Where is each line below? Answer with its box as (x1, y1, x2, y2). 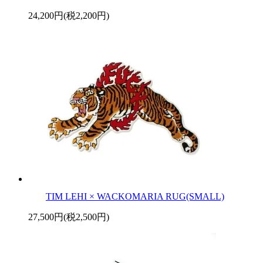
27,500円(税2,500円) (28, 211, 109, 222)
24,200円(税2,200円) (28, 10, 109, 21)
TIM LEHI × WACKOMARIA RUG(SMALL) (46, 191, 224, 201)
